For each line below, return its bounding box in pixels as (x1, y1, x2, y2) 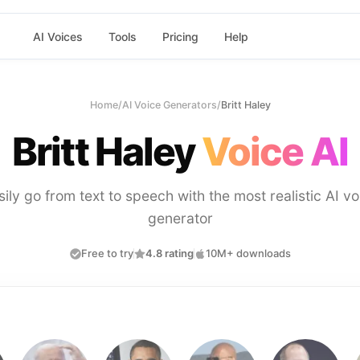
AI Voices (32, 29, 83, 43)
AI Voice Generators (121, 99, 217, 111)
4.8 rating (145, 247, 194, 260)
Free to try (80, 247, 133, 260)
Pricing (162, 29, 198, 43)
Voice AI (202, 128, 348, 175)
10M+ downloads (205, 247, 291, 260)
